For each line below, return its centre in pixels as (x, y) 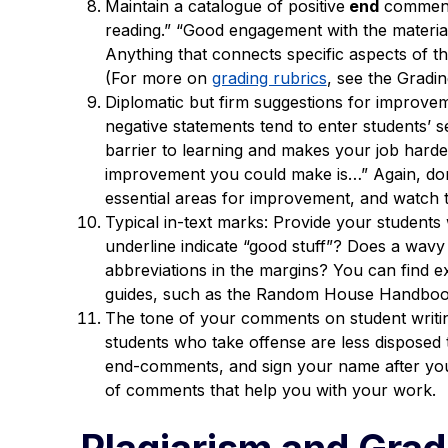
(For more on (158, 77)
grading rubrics (269, 77)
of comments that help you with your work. (270, 389)
